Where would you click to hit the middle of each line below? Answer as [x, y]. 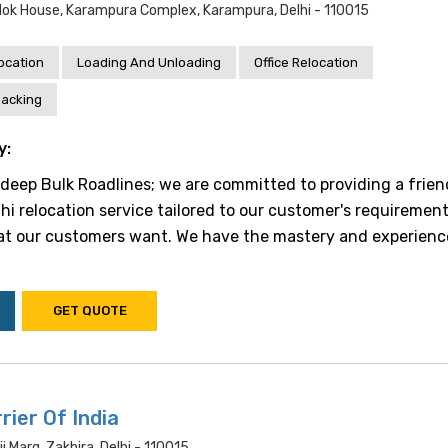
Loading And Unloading [149, 62]
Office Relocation [306, 62]
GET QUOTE [89, 310]
